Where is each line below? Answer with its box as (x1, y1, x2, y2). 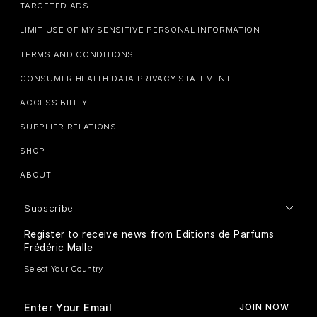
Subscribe (24, 202, 74, 214)
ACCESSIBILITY (20, 97, 88, 108)
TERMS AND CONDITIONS (20, 49, 134, 59)
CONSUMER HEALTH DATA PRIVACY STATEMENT (20, 73, 231, 83)
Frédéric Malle (24, 242, 93, 254)
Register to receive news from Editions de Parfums (24, 229, 275, 241)
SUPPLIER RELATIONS (20, 122, 117, 132)
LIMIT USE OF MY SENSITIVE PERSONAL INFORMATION (20, 25, 260, 35)
